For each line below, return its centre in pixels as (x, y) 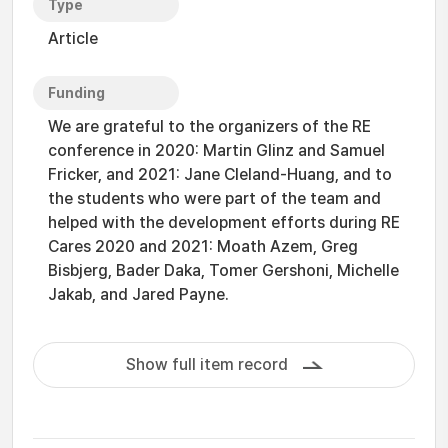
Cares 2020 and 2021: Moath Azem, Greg (203, 246)
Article (73, 38)
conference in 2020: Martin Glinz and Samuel (216, 150)
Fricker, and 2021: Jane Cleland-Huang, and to (220, 174)
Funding (76, 93)
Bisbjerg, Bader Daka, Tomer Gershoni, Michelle (223, 270)
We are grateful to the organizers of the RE (209, 126)
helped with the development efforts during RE (224, 222)
